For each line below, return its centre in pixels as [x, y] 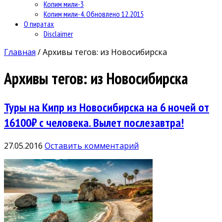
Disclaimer [58, 33]
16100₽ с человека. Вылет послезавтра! [94, 122]
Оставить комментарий [92, 145]
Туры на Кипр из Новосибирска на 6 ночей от [107, 107]
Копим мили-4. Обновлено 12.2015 [94, 14]
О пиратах [39, 24]
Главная [20, 52]
